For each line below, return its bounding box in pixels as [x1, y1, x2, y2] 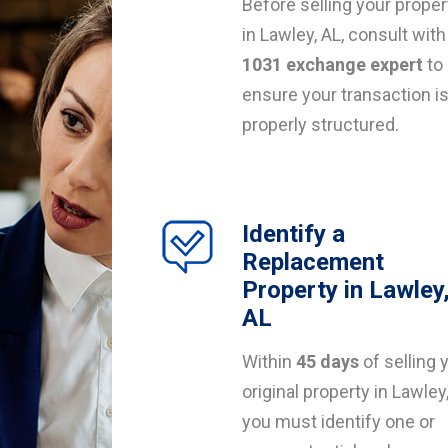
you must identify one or [242, 411, 435, 432]
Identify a [242, 220, 345, 248]
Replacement [242, 248, 384, 276]
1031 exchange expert [242, 54, 423, 75]
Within [242, 351, 296, 372]
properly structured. [242, 114, 399, 135]
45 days [296, 351, 359, 372]
